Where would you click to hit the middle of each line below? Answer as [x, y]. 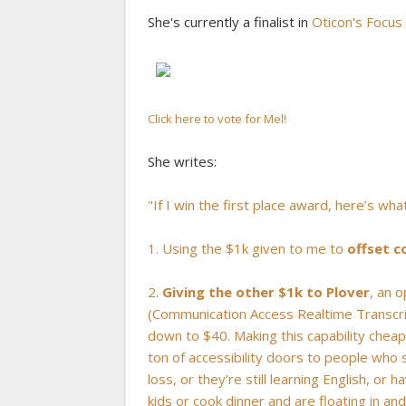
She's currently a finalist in [230, 22]
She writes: [182, 162]
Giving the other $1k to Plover [266, 292]
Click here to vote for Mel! [217, 119]
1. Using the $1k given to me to [247, 249]
